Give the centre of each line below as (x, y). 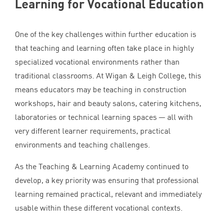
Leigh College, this (168, 75)
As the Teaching (43, 166)
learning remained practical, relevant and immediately (108, 194)
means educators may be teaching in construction (101, 89)
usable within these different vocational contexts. (100, 207)
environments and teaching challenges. (82, 144)
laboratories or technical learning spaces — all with (104, 117)
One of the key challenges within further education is (106, 34)
